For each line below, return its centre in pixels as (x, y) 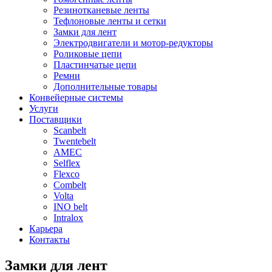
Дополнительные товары (105, 87)
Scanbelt (70, 130)
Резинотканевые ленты (101, 10)
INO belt (70, 207)
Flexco (66, 174)
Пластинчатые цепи (95, 65)
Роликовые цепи (88, 54)
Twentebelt (75, 141)
